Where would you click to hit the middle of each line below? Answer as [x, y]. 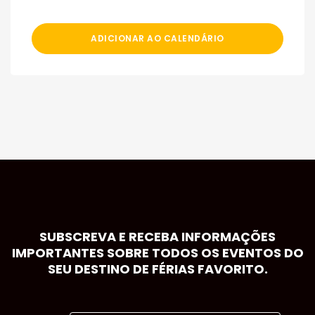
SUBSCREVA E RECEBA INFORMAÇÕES [157, 237]
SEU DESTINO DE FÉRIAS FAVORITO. [157, 269]
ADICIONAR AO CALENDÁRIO [157, 39]
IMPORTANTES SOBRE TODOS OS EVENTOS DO [157, 253]
